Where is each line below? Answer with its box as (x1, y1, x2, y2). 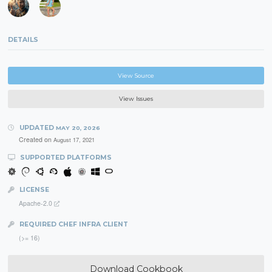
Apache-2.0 (18, 198, 54, 208)
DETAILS (8, 35, 39, 44)
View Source (118, 72, 154, 79)
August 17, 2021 (53, 135, 95, 144)
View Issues (119, 95, 153, 102)
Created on (18, 135, 53, 144)
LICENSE (17, 185, 49, 194)
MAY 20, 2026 (55, 124, 100, 131)
